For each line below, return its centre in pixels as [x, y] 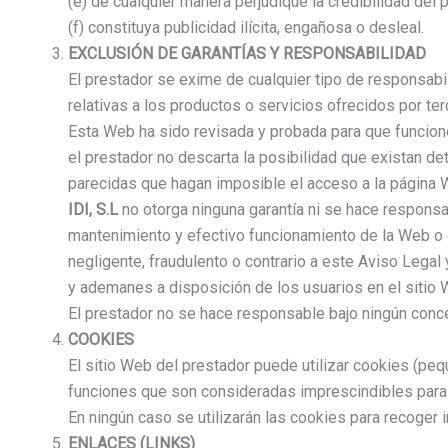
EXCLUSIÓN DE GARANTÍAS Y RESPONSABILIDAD [247, 54]
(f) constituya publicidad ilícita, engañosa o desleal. [246, 28]
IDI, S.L [93, 210]
